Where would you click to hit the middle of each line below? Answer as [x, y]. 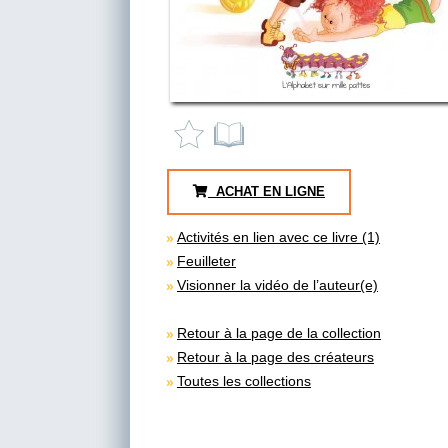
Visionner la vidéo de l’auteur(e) [277, 284]
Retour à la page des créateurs [275, 356]
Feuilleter [206, 260]
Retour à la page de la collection [279, 332]
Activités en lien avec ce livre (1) [278, 236]
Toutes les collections [244, 380]
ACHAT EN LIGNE [266, 191]
